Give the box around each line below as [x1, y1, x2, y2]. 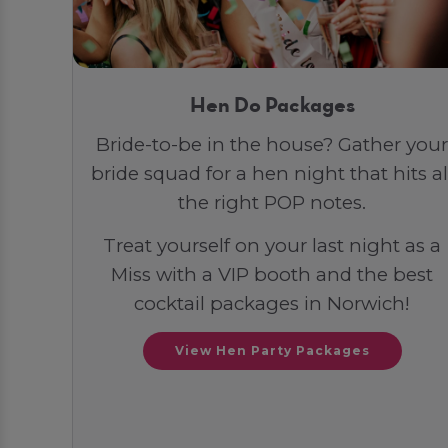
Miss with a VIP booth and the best [111, 262, 433, 286]
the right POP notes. [178, 190, 366, 214]
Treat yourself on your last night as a [103, 233, 441, 257]
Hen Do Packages [189, 97, 355, 117]
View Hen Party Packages [174, 343, 370, 359]
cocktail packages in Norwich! [134, 291, 410, 315]
